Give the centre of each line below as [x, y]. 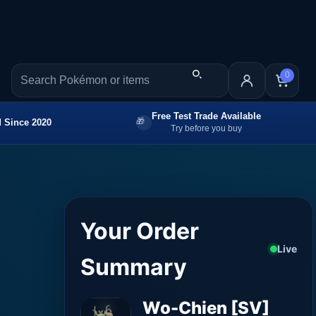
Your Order [140, 231]
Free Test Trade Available [206, 116]
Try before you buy [206, 128]
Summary [134, 267]
